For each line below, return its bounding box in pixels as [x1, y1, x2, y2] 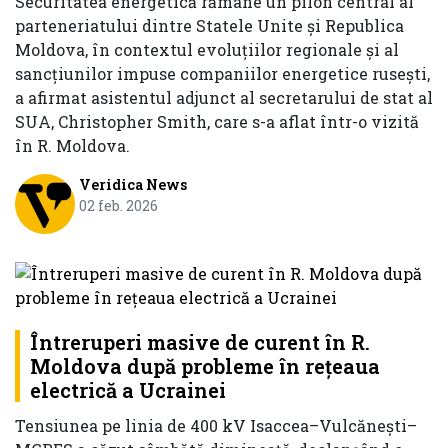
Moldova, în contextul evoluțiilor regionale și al [15, 39, 399, 61]
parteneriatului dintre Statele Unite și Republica [15, 15, 404, 37]
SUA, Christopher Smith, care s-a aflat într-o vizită [15, 111, 419, 133]
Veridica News [78, 175, 187, 195]
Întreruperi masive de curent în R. [30, 328, 370, 355]
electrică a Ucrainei [30, 376, 226, 403]
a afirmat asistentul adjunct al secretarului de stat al [15, 87, 433, 109]
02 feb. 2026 [78, 196, 158, 216]
